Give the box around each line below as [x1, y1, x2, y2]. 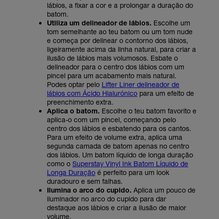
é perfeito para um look [95, 168, 169, 176]
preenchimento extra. [47, 97, 113, 106]
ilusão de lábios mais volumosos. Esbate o [47, 53, 178, 62]
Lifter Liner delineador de [102, 80, 179, 88]
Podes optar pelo [47, 80, 102, 88]
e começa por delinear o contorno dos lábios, [47, 36, 188, 44]
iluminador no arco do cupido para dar [47, 194, 166, 203]
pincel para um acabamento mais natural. [47, 71, 176, 80]
